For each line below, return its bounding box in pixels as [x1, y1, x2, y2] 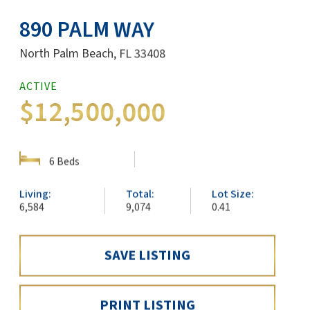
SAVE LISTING [104, 246, 190, 266]
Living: [19, 186, 51, 202]
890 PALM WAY [19, 14, 154, 46]
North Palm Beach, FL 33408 [19, 45, 165, 63]
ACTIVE [19, 79, 57, 95]
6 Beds [47, 154, 80, 170]
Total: [126, 186, 155, 202]
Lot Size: [211, 186, 254, 202]
